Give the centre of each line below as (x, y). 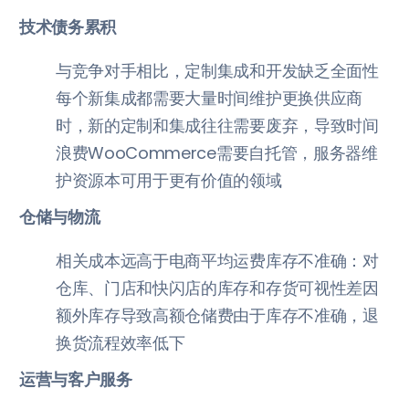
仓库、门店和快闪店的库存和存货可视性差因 (217, 288)
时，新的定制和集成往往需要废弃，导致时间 (217, 125)
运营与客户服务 (76, 379)
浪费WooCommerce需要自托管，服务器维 (217, 152)
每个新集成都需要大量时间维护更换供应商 (209, 98)
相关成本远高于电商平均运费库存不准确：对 (217, 260)
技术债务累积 (68, 26)
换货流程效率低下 (121, 342)
